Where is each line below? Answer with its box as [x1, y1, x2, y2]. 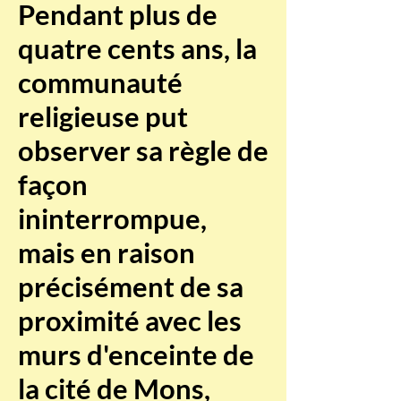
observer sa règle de [18, 133, 269, 167]
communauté [18, 65, 183, 99]
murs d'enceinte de [18, 337, 254, 371]
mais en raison [18, 235, 195, 269]
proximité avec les [18, 303, 242, 337]
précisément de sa [18, 269, 243, 303]
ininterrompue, [18, 201, 207, 235]
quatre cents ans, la [18, 31, 257, 65]
